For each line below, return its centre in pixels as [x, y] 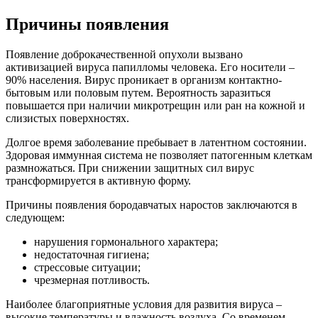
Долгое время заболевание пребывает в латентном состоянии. [156, 143]
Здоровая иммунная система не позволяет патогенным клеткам [159, 155]
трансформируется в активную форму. [98, 181]
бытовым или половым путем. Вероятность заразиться [138, 93]
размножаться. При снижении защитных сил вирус [130, 168]
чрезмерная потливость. [92, 280]
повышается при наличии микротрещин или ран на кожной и [155, 106]
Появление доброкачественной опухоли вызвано [124, 55]
